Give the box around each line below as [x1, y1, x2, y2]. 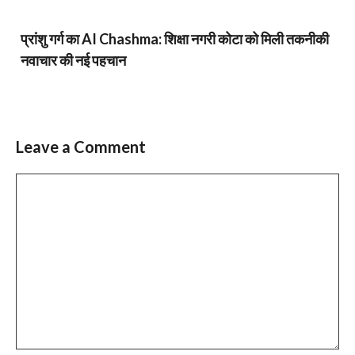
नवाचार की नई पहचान [21, 52, 126, 69]
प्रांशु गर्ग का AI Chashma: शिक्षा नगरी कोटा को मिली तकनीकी [21, 30, 329, 48]
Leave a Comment [16, 137, 146, 156]
